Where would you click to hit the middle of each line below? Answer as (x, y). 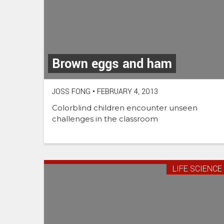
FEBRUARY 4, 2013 (126, 91)
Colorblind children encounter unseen (125, 107)
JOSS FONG (71, 91)
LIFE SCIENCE (197, 168)
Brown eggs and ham (112, 64)
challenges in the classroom (105, 118)
